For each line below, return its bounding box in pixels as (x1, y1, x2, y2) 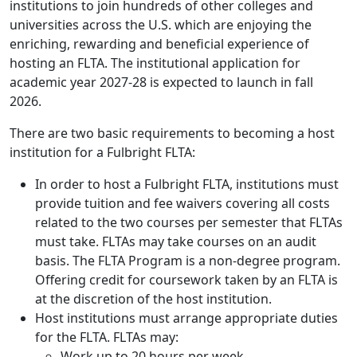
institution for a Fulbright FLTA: (10, 143, 195, 161)
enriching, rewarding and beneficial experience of (10, 34, 309, 53)
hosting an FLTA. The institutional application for (10, 53, 300, 72)
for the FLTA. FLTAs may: (35, 328, 178, 346)
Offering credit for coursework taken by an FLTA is (35, 270, 338, 288)
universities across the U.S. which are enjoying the (10, 15, 312, 33)
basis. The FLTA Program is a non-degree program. (35, 251, 340, 269)
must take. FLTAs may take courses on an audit (35, 232, 316, 250)
